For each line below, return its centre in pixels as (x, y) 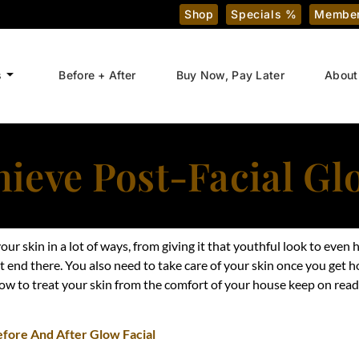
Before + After (97, 75)
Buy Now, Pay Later (230, 75)
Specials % (264, 14)
